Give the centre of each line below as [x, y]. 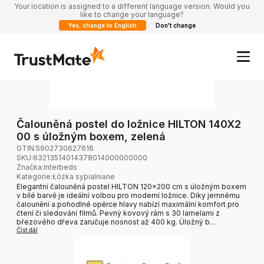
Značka [29, 167]
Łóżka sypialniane [84, 177]
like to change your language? [132, 14]
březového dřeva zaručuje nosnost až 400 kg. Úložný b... [116, 222]
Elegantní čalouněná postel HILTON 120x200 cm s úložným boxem [131, 187]
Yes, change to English [103, 25]
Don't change [176, 25]
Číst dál [27, 230]
